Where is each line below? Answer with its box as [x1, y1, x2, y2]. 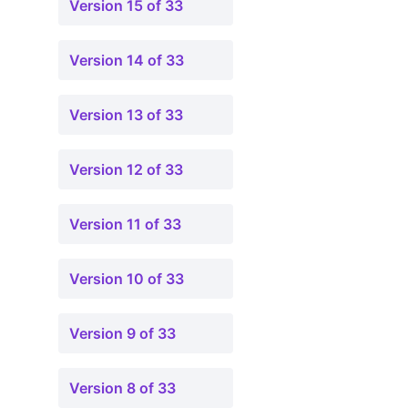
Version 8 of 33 [69, 379, 176, 397]
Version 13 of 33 [69, 106, 183, 124]
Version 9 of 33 [69, 324, 176, 342]
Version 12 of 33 [69, 160, 183, 178]
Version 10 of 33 [69, 270, 184, 288]
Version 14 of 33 [69, 51, 184, 69]
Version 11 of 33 [69, 215, 181, 233]
